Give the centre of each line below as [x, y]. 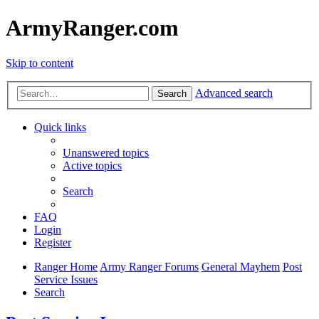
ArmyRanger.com [92, 28]
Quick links [60, 127]
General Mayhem [241, 267]
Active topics [92, 166]
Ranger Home [66, 267]
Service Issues [66, 280]
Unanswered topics [106, 153]
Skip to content [40, 63]
